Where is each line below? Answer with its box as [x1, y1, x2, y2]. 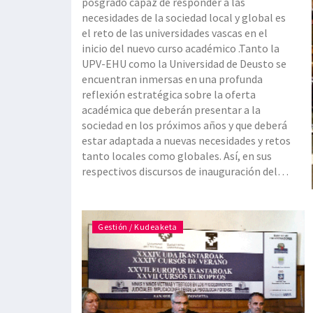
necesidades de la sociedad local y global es [82, 10, 286, 25]
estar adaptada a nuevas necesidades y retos [82, 133, 291, 148]
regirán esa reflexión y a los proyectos [82, 210, 262, 225]
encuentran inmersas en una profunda [82, 72, 263, 87]
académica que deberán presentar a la [82, 103, 261, 117]
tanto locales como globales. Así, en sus [82, 149, 272, 163]
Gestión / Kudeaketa [98, 221, 177, 233]
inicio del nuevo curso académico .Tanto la [82, 41, 279, 56]
